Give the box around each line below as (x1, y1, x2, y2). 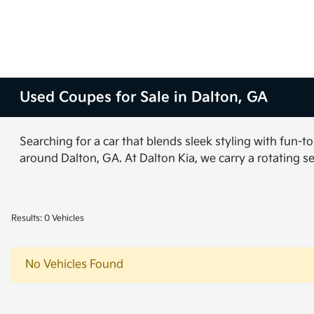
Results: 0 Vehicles (11, 213, 84, 224)
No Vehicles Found (25, 258, 123, 271)
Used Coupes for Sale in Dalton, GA (20, 89, 268, 106)
